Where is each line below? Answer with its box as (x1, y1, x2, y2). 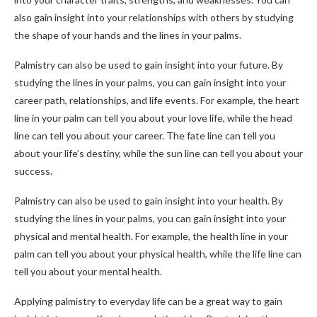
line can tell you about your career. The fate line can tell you (14, 129, 275, 142)
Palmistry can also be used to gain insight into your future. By (14, 59, 283, 71)
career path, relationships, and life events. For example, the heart (14, 94, 299, 106)
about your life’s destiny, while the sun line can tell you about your (14, 147, 303, 159)
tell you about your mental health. (14, 265, 162, 277)
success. (14, 165, 52, 177)
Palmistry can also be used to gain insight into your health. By (14, 195, 283, 207)
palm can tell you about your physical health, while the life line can (14, 248, 301, 260)
